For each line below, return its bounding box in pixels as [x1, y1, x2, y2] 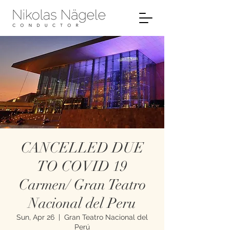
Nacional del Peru [28, 195, 136, 212]
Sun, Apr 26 [16, 213, 54, 221]
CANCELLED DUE [21, 139, 144, 157]
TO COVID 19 [37, 158, 127, 175]
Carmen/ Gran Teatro [18, 176, 146, 194]
